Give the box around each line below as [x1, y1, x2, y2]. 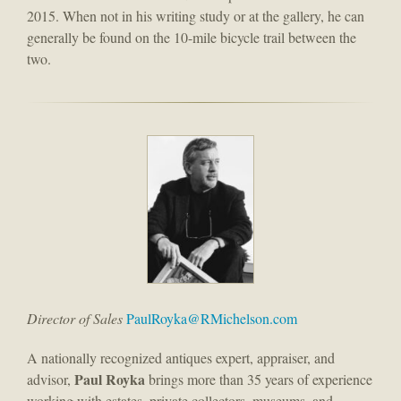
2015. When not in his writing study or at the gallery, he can [27, 6, 364, 26]
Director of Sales [27, 309, 123, 328]
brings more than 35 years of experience [145, 370, 372, 389]
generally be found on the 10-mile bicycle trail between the [27, 28, 356, 47]
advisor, [27, 370, 74, 389]
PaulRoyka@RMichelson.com [126, 309, 297, 328]
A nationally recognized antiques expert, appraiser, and [27, 348, 335, 368]
